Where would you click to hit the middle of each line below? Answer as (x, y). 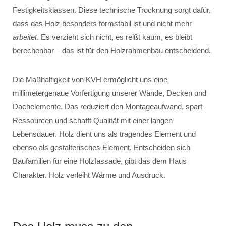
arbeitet (25, 37)
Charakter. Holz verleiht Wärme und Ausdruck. (89, 175)
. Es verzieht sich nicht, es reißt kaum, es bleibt (115, 37)
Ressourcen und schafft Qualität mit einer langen (93, 120)
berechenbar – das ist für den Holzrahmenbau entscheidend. (112, 51)
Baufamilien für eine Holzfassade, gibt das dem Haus (100, 161)
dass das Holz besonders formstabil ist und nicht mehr (102, 23)
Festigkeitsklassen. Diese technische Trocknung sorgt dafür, (112, 10)
